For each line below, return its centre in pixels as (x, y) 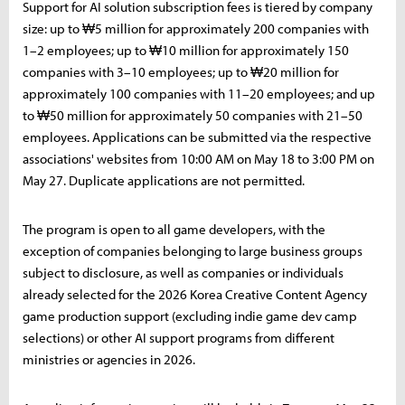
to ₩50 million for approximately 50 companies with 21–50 (193, 115)
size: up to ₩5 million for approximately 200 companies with (196, 28)
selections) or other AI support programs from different (179, 337)
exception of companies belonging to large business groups (193, 250)
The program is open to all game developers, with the (174, 229)
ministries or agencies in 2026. (109, 359)
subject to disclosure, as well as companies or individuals (183, 272)
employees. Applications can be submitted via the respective (197, 137)
